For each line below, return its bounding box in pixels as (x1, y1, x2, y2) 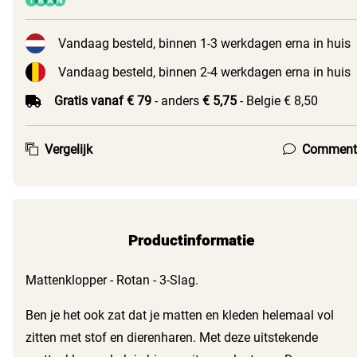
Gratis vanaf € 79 (54, 92, 151, 108)
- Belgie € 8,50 (237, 92, 318, 108)
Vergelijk (45, 141, 92, 157)
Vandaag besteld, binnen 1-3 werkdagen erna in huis (58, 35, 351, 51)
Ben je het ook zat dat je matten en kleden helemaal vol (25, 308, 334, 324)
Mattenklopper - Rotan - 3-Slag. (25, 273, 198, 288)
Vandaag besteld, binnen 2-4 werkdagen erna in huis (58, 64, 351, 80)
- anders (151, 92, 202, 108)
